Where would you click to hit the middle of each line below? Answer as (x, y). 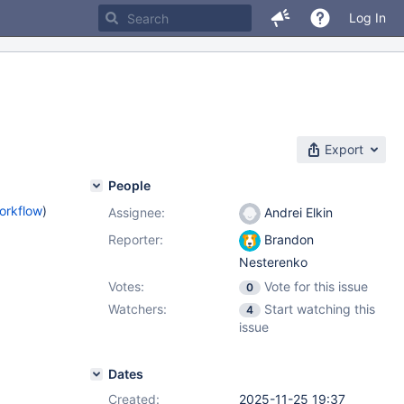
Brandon (287, 239)
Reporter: (136, 239)
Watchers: (138, 309)
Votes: (126, 286)
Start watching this (320, 309)
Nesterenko (273, 262)
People (129, 185)
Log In (367, 18)
